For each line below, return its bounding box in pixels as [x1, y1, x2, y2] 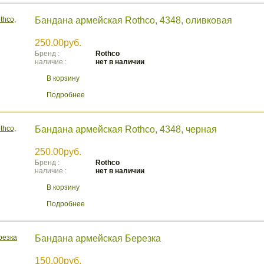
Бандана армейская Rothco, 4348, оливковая [35, 15, 232, 25]
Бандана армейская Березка [35, 233, 161, 243]
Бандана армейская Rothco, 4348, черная [35, 124, 217, 134]
